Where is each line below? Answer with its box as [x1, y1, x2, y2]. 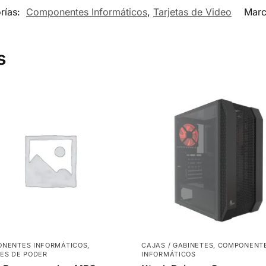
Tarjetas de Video [153, 5, 232, 18]
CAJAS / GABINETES [141, 240, 214, 249]
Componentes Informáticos [26, 5, 147, 18]
